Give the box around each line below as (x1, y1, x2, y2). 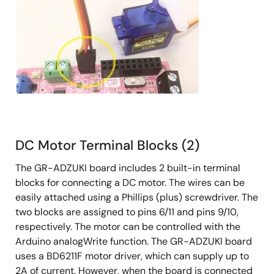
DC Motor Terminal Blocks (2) (15, 136, 199, 154)
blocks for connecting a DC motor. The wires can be (15, 176, 245, 189)
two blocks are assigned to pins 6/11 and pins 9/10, (15, 205, 239, 218)
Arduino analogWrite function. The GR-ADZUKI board (15, 234, 252, 248)
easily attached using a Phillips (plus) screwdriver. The (15, 190, 258, 204)
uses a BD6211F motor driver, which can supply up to (15, 249, 249, 262)
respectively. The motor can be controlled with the (15, 220, 240, 233)
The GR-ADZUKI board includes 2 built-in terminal (15, 161, 240, 174)
